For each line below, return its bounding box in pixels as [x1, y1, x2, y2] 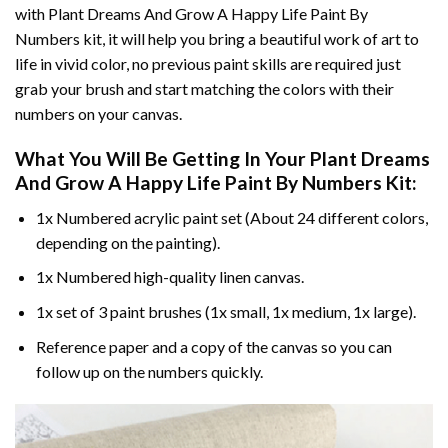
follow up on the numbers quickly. [35, 361, 263, 381]
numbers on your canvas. [15, 104, 182, 124]
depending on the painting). [35, 232, 220, 252]
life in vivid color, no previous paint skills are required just [15, 54, 401, 74]
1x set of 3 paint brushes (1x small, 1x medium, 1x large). [35, 301, 416, 321]
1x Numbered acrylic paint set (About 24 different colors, [35, 207, 428, 227]
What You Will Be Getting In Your [15, 147, 310, 171]
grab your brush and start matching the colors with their [15, 79, 394, 99]
